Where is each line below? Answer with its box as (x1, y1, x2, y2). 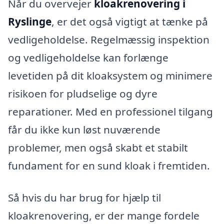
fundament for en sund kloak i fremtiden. (8, 158, 210, 173)
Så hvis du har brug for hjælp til (8, 190, 161, 204)
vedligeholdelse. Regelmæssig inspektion (8, 32, 209, 47)
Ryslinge (8, 14, 51, 29)
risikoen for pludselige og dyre (8, 86, 157, 101)
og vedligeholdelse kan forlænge (8, 50, 168, 65)
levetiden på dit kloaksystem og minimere (8, 68, 212, 83)
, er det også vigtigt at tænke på (51, 14, 208, 29)
